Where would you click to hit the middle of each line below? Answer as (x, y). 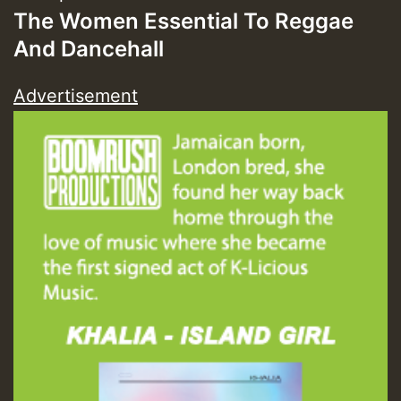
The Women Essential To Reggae (183, 21)
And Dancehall (89, 48)
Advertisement (76, 95)
